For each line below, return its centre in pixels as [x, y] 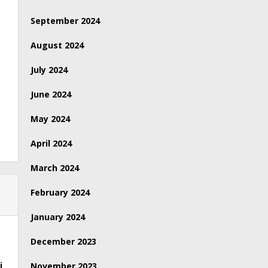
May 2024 [51, 119]
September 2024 [66, 21]
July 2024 [49, 70]
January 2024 [58, 217]
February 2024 [60, 192]
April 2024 [51, 143]
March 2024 [55, 168]
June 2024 [51, 94]
